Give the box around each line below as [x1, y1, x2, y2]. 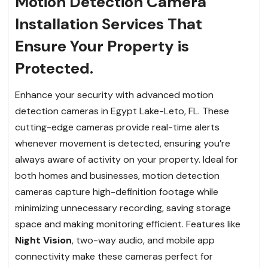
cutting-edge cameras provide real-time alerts [15, 121, 220, 134]
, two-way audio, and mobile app [72, 234, 215, 247]
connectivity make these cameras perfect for [15, 250, 213, 263]
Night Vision [15, 234, 72, 247]
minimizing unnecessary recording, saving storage [15, 202, 231, 215]
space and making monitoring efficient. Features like [15, 218, 240, 231]
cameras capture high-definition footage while [15, 185, 218, 199]
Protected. [15, 58, 93, 79]
